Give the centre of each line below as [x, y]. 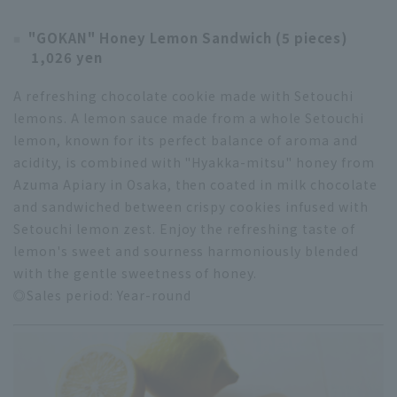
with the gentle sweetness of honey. [136, 273]
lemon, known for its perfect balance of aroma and [186, 140]
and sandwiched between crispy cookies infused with [191, 207]
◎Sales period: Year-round [102, 296]
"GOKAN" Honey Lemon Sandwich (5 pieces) [188, 38]
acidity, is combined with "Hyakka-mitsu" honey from [194, 163]
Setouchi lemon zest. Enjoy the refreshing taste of [185, 229]
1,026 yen [67, 58]
